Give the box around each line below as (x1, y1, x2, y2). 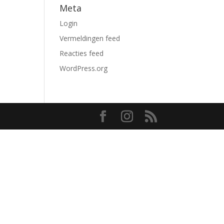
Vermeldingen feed (59, 33, 120, 43)
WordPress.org (59, 63, 108, 73)
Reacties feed (59, 48, 104, 58)
